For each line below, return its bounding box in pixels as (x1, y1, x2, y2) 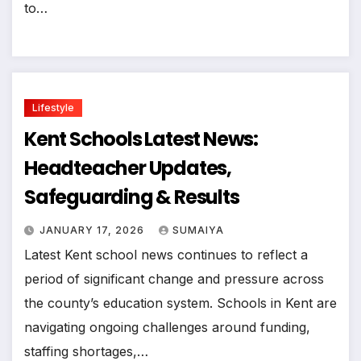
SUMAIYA (172, 224, 224, 237)
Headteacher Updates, (24, 155, 231, 182)
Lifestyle (32, 102, 74, 114)
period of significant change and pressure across (24, 271, 324, 288)
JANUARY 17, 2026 (39, 224, 147, 237)
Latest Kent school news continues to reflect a (24, 247, 308, 263)
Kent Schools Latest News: (24, 126, 258, 153)
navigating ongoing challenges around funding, (24, 319, 310, 336)
